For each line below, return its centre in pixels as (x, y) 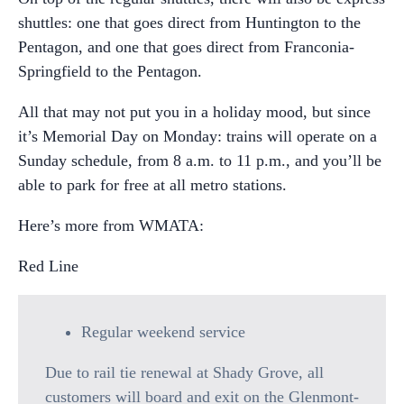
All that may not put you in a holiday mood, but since (194, 112)
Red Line (48, 266)
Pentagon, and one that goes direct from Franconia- (186, 47)
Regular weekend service (163, 332)
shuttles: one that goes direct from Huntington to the (189, 23)
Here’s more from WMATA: (111, 225)
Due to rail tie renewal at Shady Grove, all (184, 372)
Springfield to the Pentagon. (110, 71)
